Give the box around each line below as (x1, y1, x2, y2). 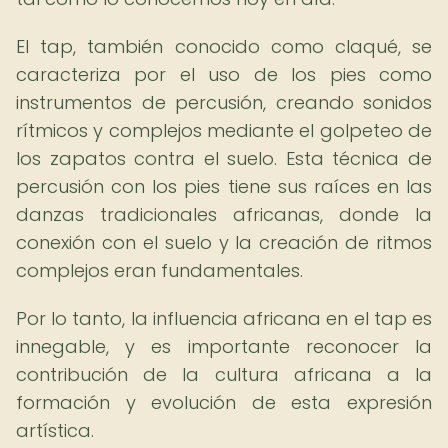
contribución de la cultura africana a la (16, 362, 432, 387)
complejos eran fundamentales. (16, 258, 303, 283)
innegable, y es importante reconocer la (16, 334, 432, 359)
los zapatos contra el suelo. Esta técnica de (16, 146, 432, 171)
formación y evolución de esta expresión (16, 390, 432, 415)
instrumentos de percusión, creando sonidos (16, 90, 432, 115)
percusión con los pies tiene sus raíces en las (16, 174, 432, 199)
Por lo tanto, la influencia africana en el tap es (16, 306, 432, 331)
